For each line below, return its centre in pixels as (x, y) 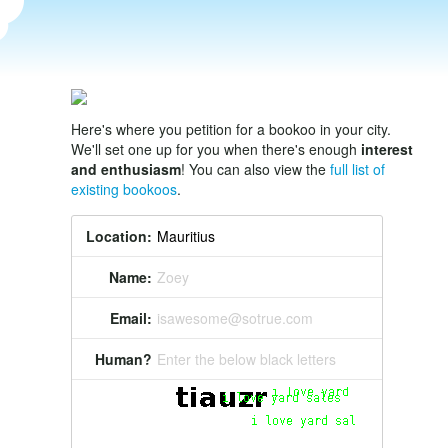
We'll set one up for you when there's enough (216, 149)
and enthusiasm (126, 169)
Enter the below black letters (246, 359)
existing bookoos (124, 189)
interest (387, 149)
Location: (119, 236)
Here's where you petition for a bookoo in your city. (231, 129)
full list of (357, 169)
